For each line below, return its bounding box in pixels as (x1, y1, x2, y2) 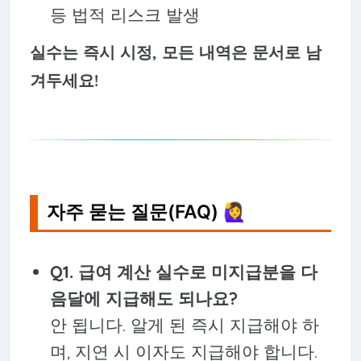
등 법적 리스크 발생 (49, 3, 200, 25)
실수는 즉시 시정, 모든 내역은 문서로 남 (29, 41, 322, 62)
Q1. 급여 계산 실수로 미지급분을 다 (49, 260, 317, 282)
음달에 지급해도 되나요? (49, 287, 238, 309)
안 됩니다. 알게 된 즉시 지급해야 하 (49, 313, 319, 335)
